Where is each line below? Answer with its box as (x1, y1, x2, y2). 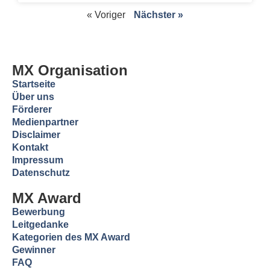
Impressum (12, 155, 63, 166)
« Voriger (87, 10, 125, 20)
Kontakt (12, 142, 48, 153)
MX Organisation (12, 62, 128, 79)
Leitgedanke (12, 219, 69, 230)
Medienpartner (12, 117, 78, 128)
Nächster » (134, 10, 183, 20)
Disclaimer (12, 130, 60, 140)
